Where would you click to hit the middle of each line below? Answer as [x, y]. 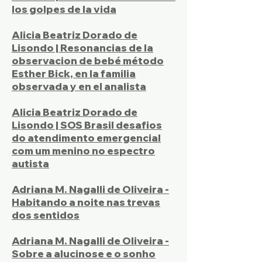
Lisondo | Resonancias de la [82, 48]
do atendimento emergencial [86, 138]
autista [30, 163]
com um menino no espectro [83, 151]
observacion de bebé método [88, 61]
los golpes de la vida [64, 9]
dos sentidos [46, 215]
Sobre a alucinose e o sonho [84, 254]
